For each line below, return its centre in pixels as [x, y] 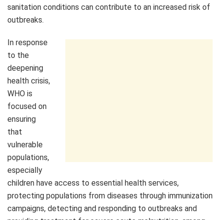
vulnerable [25, 144]
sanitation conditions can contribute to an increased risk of [109, 7]
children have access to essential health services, [93, 183]
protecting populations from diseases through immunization [110, 195]
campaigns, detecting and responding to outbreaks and [102, 208]
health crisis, [29, 81]
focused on [27, 106]
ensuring [22, 119]
